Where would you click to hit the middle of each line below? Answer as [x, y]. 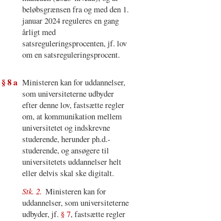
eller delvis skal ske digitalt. [68, 173]
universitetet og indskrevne [66, 128]
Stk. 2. [33, 191]
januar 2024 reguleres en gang [70, 20]
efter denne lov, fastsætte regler [73, 105]
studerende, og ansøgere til [65, 150]
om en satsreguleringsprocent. [71, 54]
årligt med [39, 32]
